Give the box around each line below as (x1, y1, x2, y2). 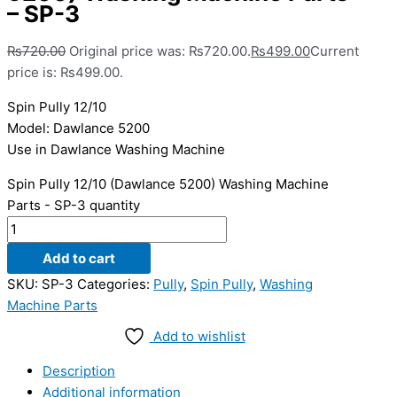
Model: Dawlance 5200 (7, 119, 150, 136)
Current (310, 42, 359, 59)
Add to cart (43, 249, 115, 267)
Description (43, 362, 115, 379)
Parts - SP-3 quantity (7, 196, 140, 214)
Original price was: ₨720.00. (69, 42, 251, 59)
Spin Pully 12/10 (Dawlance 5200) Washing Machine (7, 175, 329, 192)
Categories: (77, 275, 153, 292)
